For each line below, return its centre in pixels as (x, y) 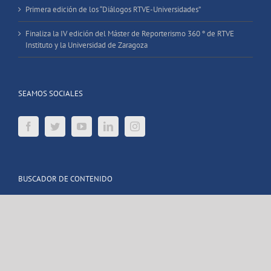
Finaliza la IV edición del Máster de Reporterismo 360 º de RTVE (130, 34)
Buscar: (29, 207)
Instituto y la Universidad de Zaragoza (87, 45)
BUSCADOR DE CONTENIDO (65, 179)
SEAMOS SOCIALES (51, 94)
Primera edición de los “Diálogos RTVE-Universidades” (113, 10)
